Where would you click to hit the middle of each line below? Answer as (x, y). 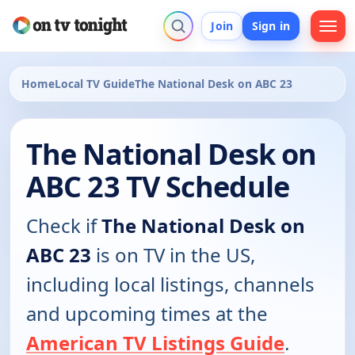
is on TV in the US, (173, 255)
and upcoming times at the (147, 314)
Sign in (271, 25)
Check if (64, 226)
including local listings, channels (170, 284)
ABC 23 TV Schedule (158, 187)
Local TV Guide (95, 84)
